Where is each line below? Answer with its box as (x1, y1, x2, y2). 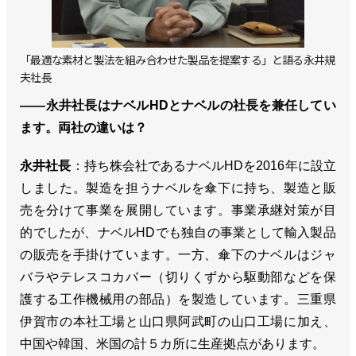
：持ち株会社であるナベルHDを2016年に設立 (71, 158, 336, 172)
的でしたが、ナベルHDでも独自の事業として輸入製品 (20, 225, 336, 239)
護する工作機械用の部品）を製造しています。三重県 (20, 292, 336, 306)
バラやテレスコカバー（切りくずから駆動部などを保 (20, 269, 336, 284)
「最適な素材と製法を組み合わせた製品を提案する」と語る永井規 (20, 52, 335, 68)
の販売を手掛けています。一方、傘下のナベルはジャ (20, 247, 336, 261)
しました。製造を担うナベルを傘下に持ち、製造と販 (20, 180, 336, 195)
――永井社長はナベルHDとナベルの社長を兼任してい (20, 98, 336, 112)
